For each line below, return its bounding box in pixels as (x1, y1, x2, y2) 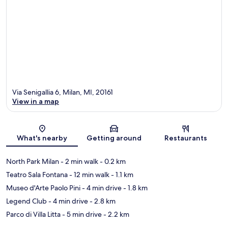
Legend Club (6, 196, 47, 206)
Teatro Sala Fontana (6, 170, 68, 180)
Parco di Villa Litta (6, 210, 61, 219)
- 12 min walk (68, 170, 109, 180)
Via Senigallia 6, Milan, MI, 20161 (12, 88, 113, 97)
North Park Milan (6, 157, 59, 166)
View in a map (12, 97, 59, 106)
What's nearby (17, 133, 68, 143)
